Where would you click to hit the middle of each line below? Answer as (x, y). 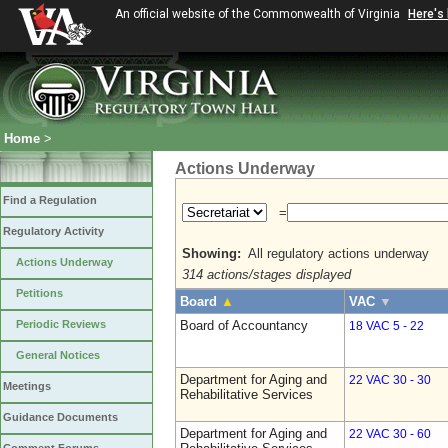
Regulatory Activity (53, 231)
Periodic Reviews (61, 324)
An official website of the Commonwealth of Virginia (259, 14)
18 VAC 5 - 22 (386, 326)
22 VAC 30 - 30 (390, 380)
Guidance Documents (60, 417)
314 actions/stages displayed (266, 274)
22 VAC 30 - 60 (390, 434)
